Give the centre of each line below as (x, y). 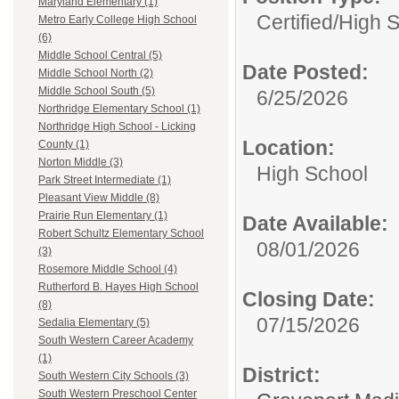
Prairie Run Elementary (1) (103, 216)
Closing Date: (309, 299)
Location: (289, 147)
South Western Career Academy (116, 341)
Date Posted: (305, 72)
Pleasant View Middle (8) (99, 198)
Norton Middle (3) (81, 163)
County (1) (64, 145)
